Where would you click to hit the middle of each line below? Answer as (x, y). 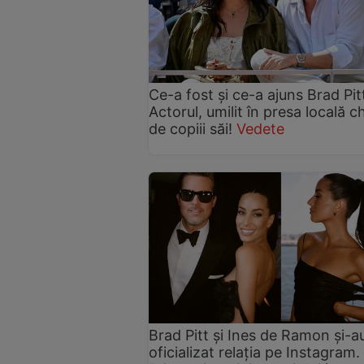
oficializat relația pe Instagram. (254, 353)
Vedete (260, 128)
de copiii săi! (193, 128)
